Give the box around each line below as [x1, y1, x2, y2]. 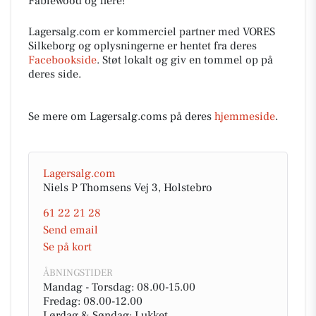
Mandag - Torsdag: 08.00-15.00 [43, 280, 195, 294]
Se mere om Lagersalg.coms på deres [28, 109, 214, 123]
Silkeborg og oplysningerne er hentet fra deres [28, 39, 257, 53]
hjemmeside [214, 109, 275, 123]
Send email [43, 223, 98, 237]
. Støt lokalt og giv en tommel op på [97, 53, 273, 67]
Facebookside [28, 53, 97, 67]
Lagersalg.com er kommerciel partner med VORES [28, 25, 275, 39]
